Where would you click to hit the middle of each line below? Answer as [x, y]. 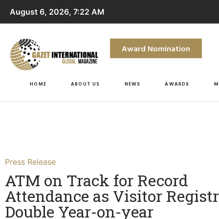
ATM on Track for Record [97, 180]
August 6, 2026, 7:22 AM [57, 12]
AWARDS [177, 84]
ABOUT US [85, 84]
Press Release [30, 162]
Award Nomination [156, 48]
